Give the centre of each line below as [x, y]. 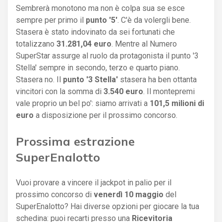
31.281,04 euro [84, 44]
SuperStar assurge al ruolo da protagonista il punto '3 [107, 55]
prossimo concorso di [55, 194]
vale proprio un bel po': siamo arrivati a [83, 103]
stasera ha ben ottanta [157, 79]
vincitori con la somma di [60, 91]
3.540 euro [123, 91]
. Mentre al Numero [144, 44]
